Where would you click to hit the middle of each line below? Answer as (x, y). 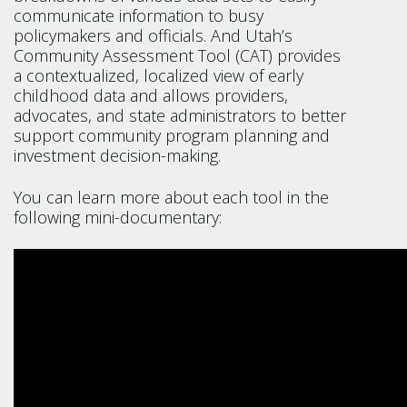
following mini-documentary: (120, 217)
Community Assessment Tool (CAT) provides (177, 55)
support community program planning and (172, 135)
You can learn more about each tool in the (171, 197)
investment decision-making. (119, 155)
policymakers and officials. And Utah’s (153, 35)
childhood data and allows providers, (151, 95)
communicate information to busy (139, 15)
